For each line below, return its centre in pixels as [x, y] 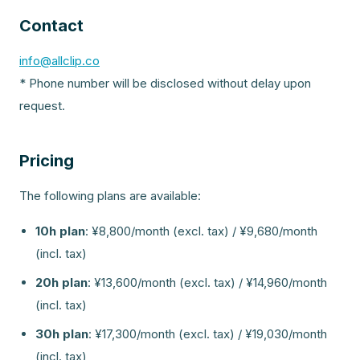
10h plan [60, 231]
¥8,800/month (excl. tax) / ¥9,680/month [205, 231]
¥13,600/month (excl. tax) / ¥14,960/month [211, 282]
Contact [51, 26]
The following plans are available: [110, 196]
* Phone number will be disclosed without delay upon [165, 83]
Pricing [47, 161]
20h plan [61, 282]
